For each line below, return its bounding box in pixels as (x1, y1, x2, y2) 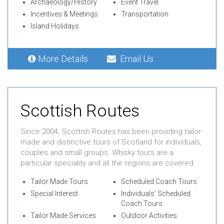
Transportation (120, 10, 168, 18)
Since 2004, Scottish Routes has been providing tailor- (20, 127, 203, 136)
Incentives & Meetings (30, 10, 98, 18)
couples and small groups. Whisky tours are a (20, 148, 173, 157)
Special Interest (30, 189, 78, 198)
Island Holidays (30, 22, 79, 30)
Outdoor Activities (120, 211, 177, 220)
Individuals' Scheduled (120, 189, 190, 198)
